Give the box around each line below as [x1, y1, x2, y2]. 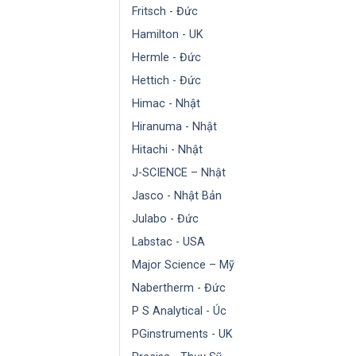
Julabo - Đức [132, 211, 199, 226]
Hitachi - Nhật [132, 142, 203, 157]
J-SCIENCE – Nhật [132, 165, 226, 180]
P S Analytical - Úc [132, 304, 226, 318]
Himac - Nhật [132, 96, 200, 110]
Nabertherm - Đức [132, 281, 226, 295]
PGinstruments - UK [132, 327, 233, 341]
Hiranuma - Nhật [132, 119, 217, 133]
